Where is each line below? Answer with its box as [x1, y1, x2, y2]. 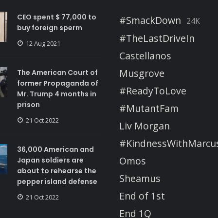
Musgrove [119, 66, 164, 80]
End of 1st [119, 189, 165, 202]
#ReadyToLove [119, 84, 186, 97]
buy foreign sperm [17, 22, 82, 33]
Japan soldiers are [17, 155, 84, 165]
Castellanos [119, 49, 171, 62]
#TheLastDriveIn [119, 31, 195, 45]
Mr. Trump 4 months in [17, 89, 96, 99]
